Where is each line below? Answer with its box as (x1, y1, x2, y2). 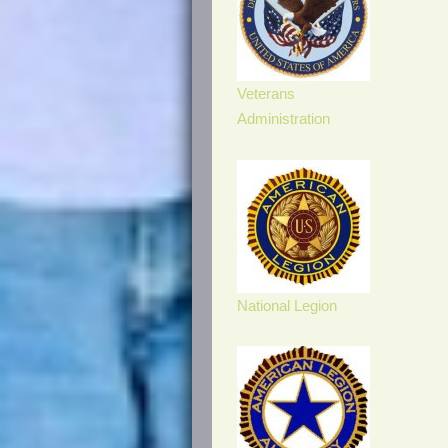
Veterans (237, 86, 295, 103)
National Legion (237, 297, 337, 314)
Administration (237, 111, 330, 128)
